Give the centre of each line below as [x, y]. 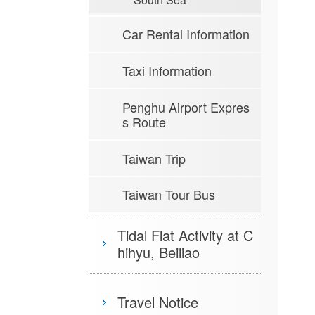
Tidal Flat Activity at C [185, 235]
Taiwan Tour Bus [169, 194]
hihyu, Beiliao [159, 252]
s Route [144, 121]
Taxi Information [167, 71]
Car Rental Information [186, 34]
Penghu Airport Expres [186, 107]
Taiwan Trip [154, 158]
